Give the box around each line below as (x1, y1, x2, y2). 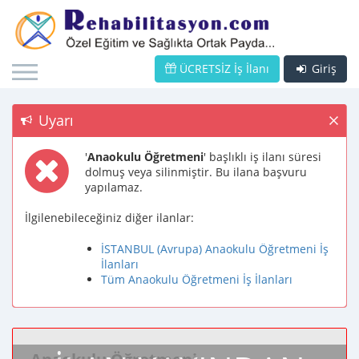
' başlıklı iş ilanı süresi (204, 149, 321, 164)
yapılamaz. (85, 179, 143, 195)
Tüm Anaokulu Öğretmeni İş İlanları (101, 272, 292, 287)
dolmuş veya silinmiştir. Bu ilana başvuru (85, 164, 307, 179)
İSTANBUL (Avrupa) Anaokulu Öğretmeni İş (101, 241, 329, 256)
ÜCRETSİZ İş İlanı (176, 61, 269, 76)
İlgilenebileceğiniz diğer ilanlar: (25, 210, 194, 225)
